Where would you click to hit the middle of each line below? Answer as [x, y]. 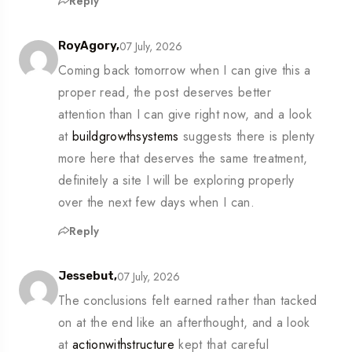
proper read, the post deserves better [165, 93]
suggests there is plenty [247, 137]
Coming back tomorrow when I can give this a [185, 71]
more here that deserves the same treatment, [183, 159]
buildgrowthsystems [125, 137]
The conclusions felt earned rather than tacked [188, 301]
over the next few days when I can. [156, 203]
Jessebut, [88, 276]
